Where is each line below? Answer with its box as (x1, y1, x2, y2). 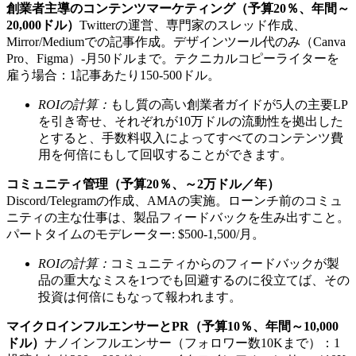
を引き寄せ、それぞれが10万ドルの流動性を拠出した (38, 114, 343, 128)
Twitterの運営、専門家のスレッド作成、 (79, 17, 306, 32)
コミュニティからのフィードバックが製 (110, 256, 339, 270)
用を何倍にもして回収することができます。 (38, 147, 292, 161)
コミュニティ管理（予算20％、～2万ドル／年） (6, 176, 280, 191)
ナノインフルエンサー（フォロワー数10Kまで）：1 (44, 335, 340, 350)
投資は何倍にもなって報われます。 (38, 289, 242, 304)
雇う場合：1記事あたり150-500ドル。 (6, 68, 220, 82)
